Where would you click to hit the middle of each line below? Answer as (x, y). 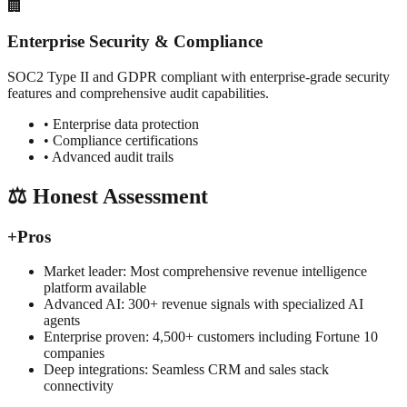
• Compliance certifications (121, 140)
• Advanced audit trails (109, 156)
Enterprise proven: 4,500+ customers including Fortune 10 (211, 337)
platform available (95, 288)
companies (74, 353)
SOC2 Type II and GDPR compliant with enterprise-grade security (199, 76)
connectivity (79, 386)
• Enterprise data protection (121, 124)
